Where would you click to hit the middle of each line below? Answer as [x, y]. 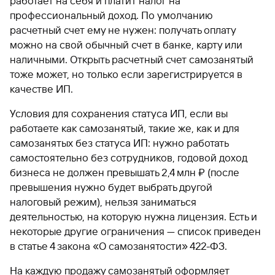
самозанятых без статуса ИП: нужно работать [119, 143]
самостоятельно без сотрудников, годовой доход [129, 157]
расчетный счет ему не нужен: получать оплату [123, 30]
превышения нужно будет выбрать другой [111, 187]
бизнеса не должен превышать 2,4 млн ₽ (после [125, 172]
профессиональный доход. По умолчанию [111, 15]
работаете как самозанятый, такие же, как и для [125, 128]
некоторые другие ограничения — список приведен [135, 231]
